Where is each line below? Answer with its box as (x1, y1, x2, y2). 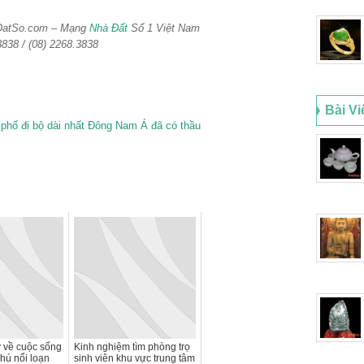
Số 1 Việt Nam (128, 21, 200, 34)
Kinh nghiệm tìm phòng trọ (74, 340, 190, 353)
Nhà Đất (89, 21, 128, 34)
